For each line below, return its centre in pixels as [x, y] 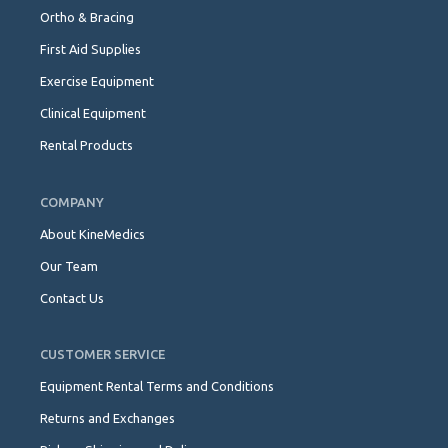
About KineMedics [92, 233]
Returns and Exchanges [107, 418]
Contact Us [72, 297]
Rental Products [86, 145]
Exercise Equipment [97, 81]
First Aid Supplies [90, 49]
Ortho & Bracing [87, 17]
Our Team [69, 265]
